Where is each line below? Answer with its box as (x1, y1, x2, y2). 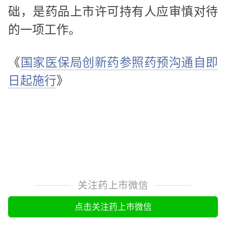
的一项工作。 (8, 22, 81, 37)
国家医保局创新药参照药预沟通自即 (20, 55, 218, 70)
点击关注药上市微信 (74, 202, 152, 212)
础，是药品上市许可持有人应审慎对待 (8, 4, 218, 19)
